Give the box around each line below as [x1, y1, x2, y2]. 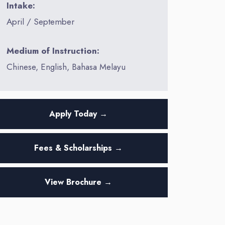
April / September [7, 16, 75, 28]
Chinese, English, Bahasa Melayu [7, 60, 126, 73]
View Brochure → [45, 176, 112, 188]
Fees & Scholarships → [34, 142, 123, 154]
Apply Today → [49, 107, 107, 120]
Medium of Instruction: [7, 44, 100, 57]
